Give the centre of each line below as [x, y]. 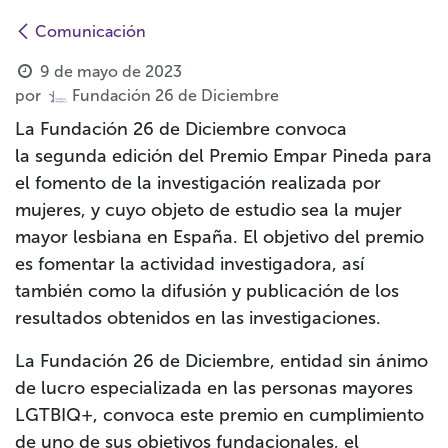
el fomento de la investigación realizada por [198, 183]
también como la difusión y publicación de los [207, 291]
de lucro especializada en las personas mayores [214, 388]
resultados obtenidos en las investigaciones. [200, 318]
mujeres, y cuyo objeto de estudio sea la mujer [208, 210]
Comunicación [90, 32]
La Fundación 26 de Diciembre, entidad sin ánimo [221, 361]
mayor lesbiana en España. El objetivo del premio [219, 237]
